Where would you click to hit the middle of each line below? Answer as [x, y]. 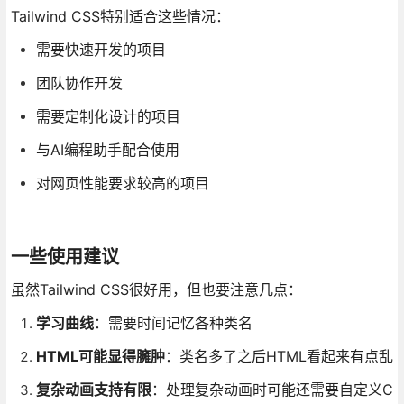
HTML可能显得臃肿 [100, 356]
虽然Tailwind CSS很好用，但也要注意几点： [156, 289]
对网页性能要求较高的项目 [122, 183]
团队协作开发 [79, 83]
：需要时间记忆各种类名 [173, 322]
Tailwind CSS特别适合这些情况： [120, 16]
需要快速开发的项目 [101, 49]
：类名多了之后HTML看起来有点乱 [279, 356]
